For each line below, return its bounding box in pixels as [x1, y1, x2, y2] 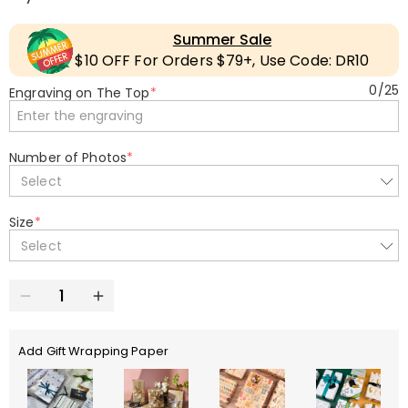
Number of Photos [9, 148, 127, 167]
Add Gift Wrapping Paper [18, 342, 169, 360]
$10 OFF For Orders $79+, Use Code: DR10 [75, 50, 370, 71]
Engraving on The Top [9, 84, 150, 102]
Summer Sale [172, 29, 272, 50]
